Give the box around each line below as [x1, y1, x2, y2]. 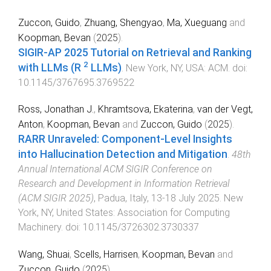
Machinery [18, 221, 61, 233]
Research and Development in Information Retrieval [18, 178, 229, 190]
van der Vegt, [197, 103, 253, 116]
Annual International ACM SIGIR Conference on [18, 163, 212, 175]
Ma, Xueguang [167, 16, 227, 28]
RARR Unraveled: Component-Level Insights [18, 133, 232, 146]
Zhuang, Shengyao [84, 16, 163, 28]
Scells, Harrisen [74, 249, 138, 261]
